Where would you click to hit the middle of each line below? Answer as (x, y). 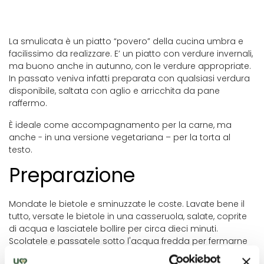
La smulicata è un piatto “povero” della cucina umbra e (126, 41)
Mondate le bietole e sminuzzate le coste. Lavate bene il (127, 204)
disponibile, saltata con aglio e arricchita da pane (114, 91)
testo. (21, 150)
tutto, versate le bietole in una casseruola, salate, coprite (128, 216)
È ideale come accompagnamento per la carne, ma (120, 125)
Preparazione (72, 175)
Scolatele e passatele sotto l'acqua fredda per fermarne (128, 241)
